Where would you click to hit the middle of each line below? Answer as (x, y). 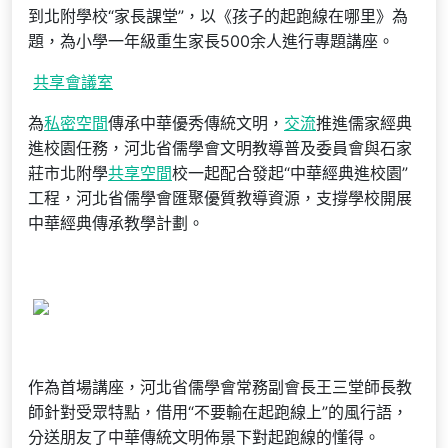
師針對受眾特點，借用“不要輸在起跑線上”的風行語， (218, 412)
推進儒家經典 (364, 123)
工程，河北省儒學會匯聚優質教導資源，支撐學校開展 (220, 198)
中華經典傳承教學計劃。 (116, 223)
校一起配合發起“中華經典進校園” (290, 173)
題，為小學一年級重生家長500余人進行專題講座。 (211, 41)
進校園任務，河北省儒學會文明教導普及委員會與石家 (220, 148)
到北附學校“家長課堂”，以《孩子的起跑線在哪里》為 (218, 16)
